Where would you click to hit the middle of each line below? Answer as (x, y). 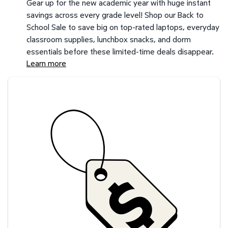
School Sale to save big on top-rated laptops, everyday (123, 27)
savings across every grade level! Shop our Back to (115, 15)
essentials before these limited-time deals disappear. (120, 51)
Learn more (46, 63)
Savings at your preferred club (61, 82)
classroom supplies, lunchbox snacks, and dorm (109, 39)
